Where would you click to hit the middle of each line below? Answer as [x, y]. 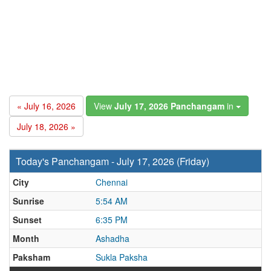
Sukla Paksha [122, 257]
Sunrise [28, 201]
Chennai [112, 182]
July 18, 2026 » [46, 126]
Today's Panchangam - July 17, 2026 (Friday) [113, 161]
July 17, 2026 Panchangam [169, 106]
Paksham [31, 257]
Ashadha [113, 238]
